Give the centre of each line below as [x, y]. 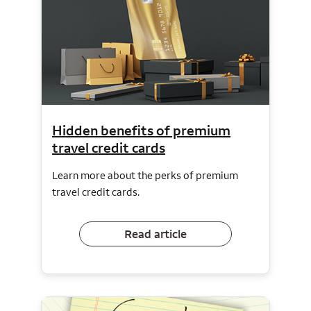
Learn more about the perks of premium [145, 176]
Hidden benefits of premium [141, 131]
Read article [155, 234]
